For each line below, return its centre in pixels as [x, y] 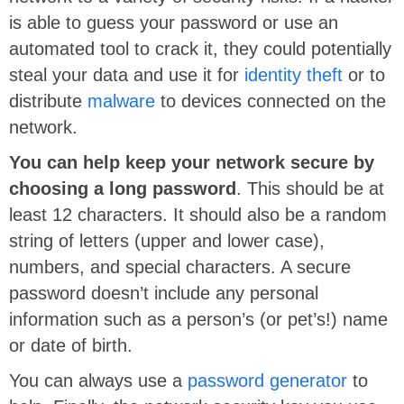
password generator [267, 380]
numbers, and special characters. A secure [180, 266]
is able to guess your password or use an [174, 22]
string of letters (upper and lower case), [167, 240]
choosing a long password [123, 188]
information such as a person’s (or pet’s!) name [198, 319]
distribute [48, 101]
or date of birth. [73, 345]
